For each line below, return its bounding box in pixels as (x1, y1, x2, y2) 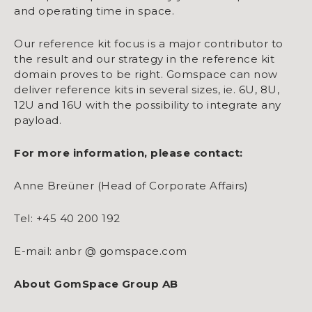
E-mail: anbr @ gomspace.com (14, 244, 187, 258)
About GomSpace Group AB (14, 276, 178, 290)
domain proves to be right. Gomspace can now (14, 67, 278, 81)
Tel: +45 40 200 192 (14, 211, 120, 225)
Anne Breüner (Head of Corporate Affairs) (14, 178, 248, 192)
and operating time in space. (14, 3, 174, 17)
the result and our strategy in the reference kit (14, 52, 274, 65)
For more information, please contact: (14, 146, 243, 159)
